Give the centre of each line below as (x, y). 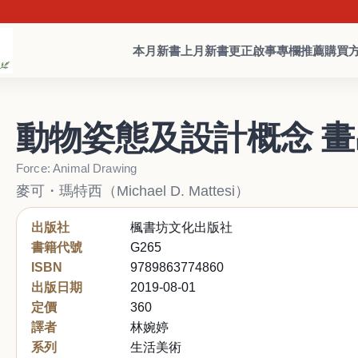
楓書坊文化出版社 (181, 227)
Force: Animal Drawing (77, 168)
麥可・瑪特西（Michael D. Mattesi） (133, 191)
